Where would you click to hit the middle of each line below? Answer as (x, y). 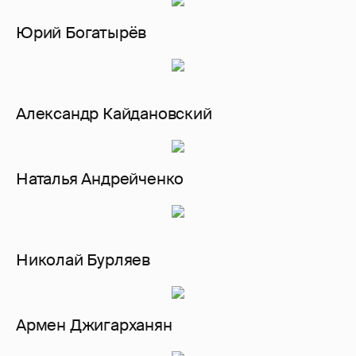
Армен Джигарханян (94, 325)
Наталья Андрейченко (100, 179)
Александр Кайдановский (114, 114)
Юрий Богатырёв (81, 33)
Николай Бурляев (83, 260)
